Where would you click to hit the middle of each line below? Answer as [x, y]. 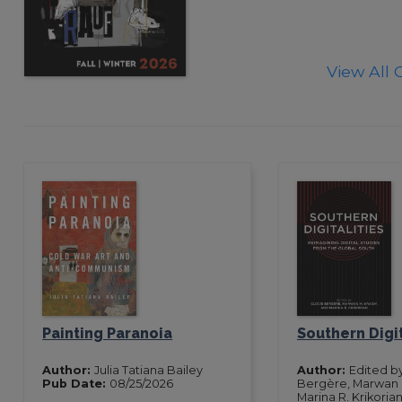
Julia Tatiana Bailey [149, 370]
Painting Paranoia [108, 333]
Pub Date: [76, 383]
